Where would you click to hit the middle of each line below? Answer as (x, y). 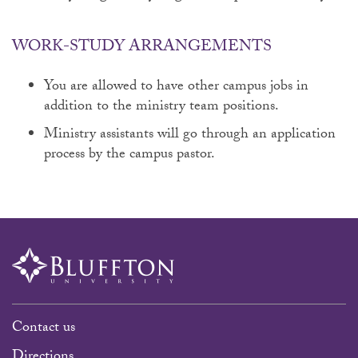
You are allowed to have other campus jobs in (176, 88)
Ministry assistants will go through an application (190, 135)
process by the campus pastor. (131, 155)
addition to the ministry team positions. (163, 107)
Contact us (44, 329)
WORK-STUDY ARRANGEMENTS (142, 48)
